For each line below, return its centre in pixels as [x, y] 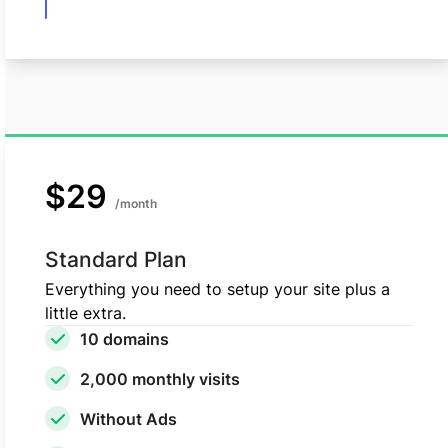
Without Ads [128, 418]
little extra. [85, 313]
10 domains [124, 338]
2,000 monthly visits [160, 378]
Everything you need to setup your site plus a [217, 289]
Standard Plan [116, 260]
